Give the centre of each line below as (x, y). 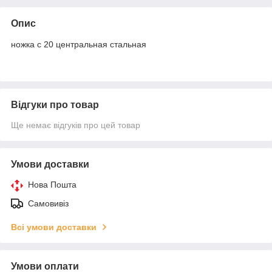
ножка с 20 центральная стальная (79, 44)
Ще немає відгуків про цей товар (76, 125)
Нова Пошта (52, 185)
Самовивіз (48, 203)
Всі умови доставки (54, 227)
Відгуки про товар (55, 105)
